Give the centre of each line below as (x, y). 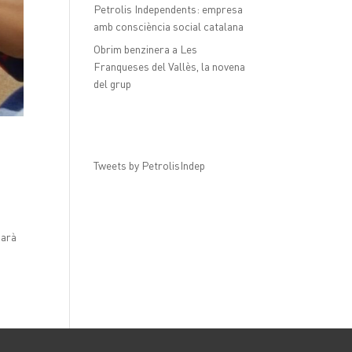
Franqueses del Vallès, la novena (170, 66)
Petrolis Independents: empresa (169, 9)
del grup (113, 84)
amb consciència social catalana (169, 26)
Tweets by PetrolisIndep (150, 165)
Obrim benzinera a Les (146, 49)
